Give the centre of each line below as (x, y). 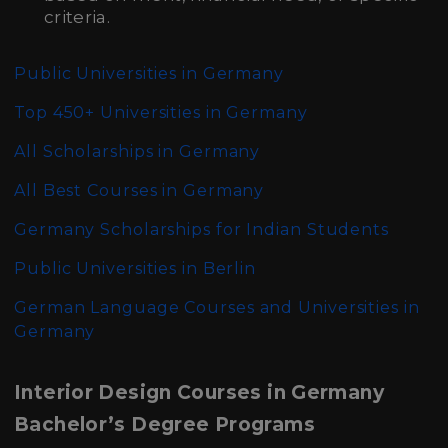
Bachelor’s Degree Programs (164, 424)
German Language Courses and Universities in (217, 307)
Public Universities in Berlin (135, 268)
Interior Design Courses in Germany (199, 392)
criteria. (77, 17)
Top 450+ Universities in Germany (161, 112)
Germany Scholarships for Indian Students (201, 229)
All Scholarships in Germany (137, 151)
